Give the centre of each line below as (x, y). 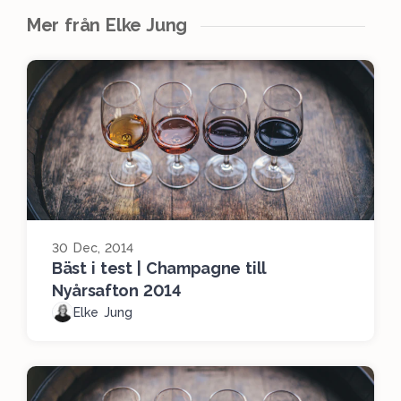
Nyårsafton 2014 (117, 291)
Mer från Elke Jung (107, 26)
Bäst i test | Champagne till (160, 269)
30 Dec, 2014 (93, 248)
